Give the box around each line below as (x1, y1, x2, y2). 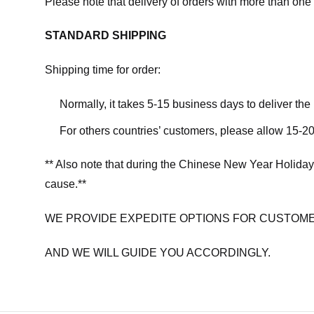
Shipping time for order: (45, 64, 161, 76)
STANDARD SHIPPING (45, 29, 166, 42)
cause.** (45, 178, 86, 191)
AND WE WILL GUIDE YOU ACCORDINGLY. (45, 246, 271, 259)
